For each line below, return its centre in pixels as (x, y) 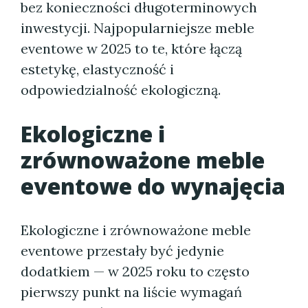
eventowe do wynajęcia (153, 186)
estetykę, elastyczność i (97, 69)
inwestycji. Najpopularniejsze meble (137, 28)
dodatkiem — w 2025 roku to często (135, 271)
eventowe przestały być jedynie (122, 251)
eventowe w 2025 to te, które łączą (131, 48)
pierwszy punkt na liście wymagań (131, 292)
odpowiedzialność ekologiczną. (121, 90)
